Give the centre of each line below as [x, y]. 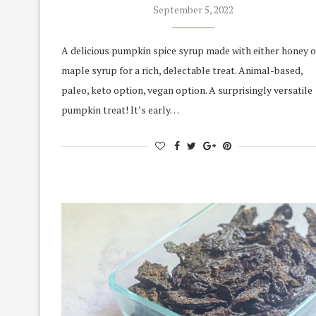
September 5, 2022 [194, 10]
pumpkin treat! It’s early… [120, 110]
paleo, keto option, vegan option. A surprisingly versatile [187, 90]
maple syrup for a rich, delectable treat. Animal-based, [182, 71]
